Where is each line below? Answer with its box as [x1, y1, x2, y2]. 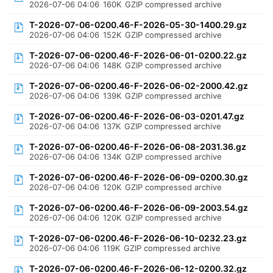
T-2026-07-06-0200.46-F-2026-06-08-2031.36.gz [29, 141, 247, 152]
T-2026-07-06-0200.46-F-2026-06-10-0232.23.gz [29, 233, 247, 243]
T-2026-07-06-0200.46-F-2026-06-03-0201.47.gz [29, 111, 245, 121]
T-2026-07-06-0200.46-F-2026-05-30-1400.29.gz [29, 19, 247, 30]
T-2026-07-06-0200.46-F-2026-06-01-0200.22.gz [29, 50, 247, 60]
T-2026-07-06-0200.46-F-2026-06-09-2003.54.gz [29, 202, 249, 213]
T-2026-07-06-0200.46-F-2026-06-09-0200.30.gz [29, 172, 249, 182]
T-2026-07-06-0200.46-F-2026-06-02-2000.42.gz [29, 80, 249, 91]
